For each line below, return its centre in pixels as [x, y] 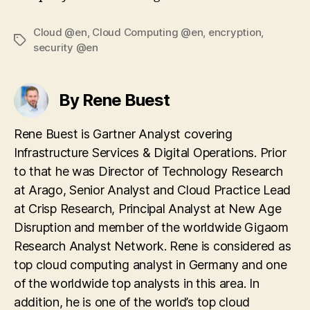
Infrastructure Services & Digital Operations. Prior [150, 152]
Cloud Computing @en [148, 32]
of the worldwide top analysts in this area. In [137, 283]
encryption [235, 32]
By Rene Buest [115, 100]
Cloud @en [60, 32]
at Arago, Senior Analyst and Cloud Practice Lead [153, 190]
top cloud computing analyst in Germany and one [151, 264]
